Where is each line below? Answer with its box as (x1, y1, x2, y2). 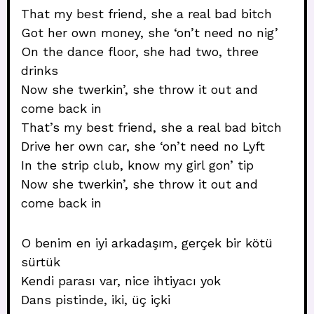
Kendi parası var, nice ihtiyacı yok (21, 273, 221, 288)
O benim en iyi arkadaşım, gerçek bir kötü (21, 235, 273, 250)
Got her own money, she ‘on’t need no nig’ (21, 25, 278, 40)
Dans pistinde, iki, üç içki (21, 292, 170, 307)
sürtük (21, 254, 60, 269)
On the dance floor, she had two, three (21, 44, 259, 59)
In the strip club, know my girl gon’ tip (21, 158, 254, 172)
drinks (21, 63, 58, 78)
